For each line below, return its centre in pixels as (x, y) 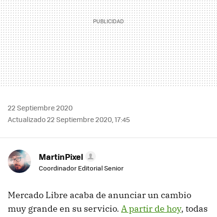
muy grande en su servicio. (64, 209)
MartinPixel (61, 157)
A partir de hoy (151, 209)
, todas (194, 209)
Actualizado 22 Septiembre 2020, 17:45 (69, 119)
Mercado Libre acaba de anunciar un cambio (100, 195)
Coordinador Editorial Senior (81, 168)
